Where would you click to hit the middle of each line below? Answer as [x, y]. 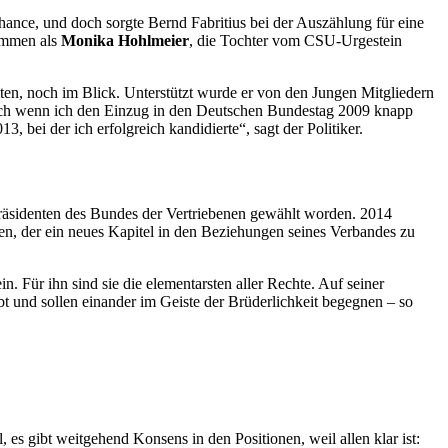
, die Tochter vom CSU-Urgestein [295, 40]
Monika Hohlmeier [125, 40]
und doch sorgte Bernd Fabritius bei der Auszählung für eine [231, 22]
